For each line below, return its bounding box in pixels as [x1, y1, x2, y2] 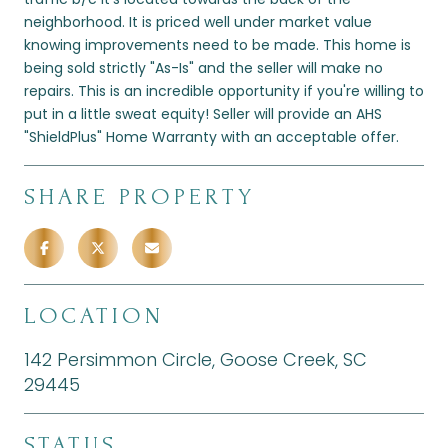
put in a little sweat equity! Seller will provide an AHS [24, 103, 382, 124]
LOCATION [24, 301, 164, 329]
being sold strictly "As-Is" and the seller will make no [24, 57, 383, 78]
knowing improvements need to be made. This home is [24, 34, 411, 55]
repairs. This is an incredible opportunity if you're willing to [24, 80, 424, 101]
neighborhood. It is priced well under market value [24, 11, 372, 32]
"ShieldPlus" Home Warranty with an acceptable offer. [24, 126, 399, 147]
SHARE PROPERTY [24, 182, 255, 210]
